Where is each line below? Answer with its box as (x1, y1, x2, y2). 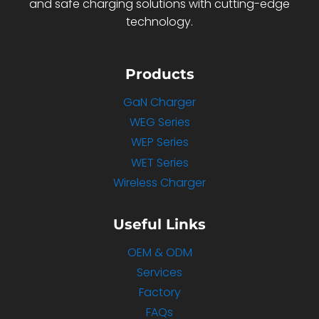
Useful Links (113, 216, 206, 234)
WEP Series (130, 134, 189, 151)
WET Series (130, 154, 189, 171)
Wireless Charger (113, 174, 206, 191)
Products (125, 66, 194, 83)
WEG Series (129, 114, 190, 131)
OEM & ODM (127, 244, 192, 261)
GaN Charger (123, 93, 196, 110)
